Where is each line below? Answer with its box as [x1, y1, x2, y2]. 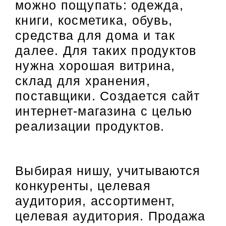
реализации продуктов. [15, 119, 165, 133]
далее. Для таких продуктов [15, 43, 197, 58]
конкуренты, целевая [15, 179, 151, 193]
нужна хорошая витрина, [15, 58, 176, 73]
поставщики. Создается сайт [15, 88, 200, 103]
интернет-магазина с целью [15, 103, 193, 118]
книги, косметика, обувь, [15, 13, 173, 27]
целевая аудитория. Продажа [15, 209, 206, 223]
